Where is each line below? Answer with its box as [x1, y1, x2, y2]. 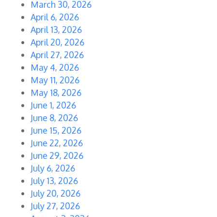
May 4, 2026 [30, 62, 79, 73]
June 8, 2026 [30, 112, 78, 124]
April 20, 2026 [30, 37, 84, 48]
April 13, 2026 [30, 24, 82, 35]
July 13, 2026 [30, 175, 78, 186]
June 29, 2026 [30, 150, 83, 161]
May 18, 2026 [30, 87, 81, 98]
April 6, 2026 [30, 12, 79, 23]
